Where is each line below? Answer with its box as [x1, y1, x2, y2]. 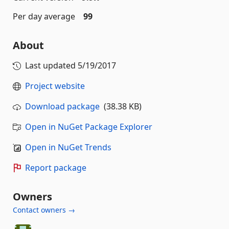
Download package [25, 101, 100, 112]
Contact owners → [13, 205, 75, 215]
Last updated [25, 60, 78, 71]
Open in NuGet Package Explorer [25, 121, 152, 132]
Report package [25, 162, 86, 173]
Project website [25, 80, 85, 91]
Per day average [13, 11, 75, 22]
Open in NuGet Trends [25, 142, 111, 153]
